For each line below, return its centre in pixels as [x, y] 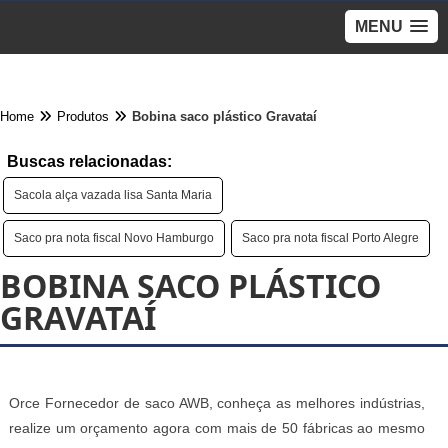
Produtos [83, 116]
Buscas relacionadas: [89, 161]
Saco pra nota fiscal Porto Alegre [330, 238]
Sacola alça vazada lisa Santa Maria [113, 195]
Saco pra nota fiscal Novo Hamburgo [114, 238]
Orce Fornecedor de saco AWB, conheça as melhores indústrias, [217, 403]
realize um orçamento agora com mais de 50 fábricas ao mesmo [217, 428]
